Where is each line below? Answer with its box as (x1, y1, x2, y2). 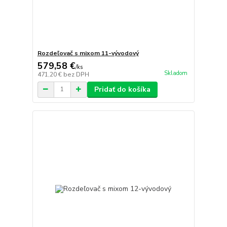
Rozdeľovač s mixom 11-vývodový (37, 49, 139, 57)
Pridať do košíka (94, 84, 150, 94)
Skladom (164, 69, 187, 78)
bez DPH (63, 70, 89, 79)
